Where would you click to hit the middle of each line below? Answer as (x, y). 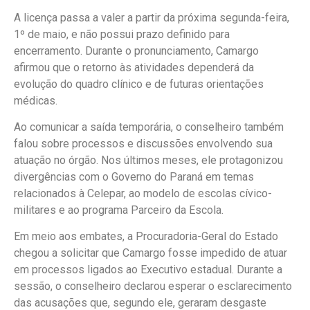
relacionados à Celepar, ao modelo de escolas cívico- (143, 194)
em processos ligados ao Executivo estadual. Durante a (148, 270)
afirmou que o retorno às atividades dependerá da (134, 67)
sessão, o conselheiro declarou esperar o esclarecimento (153, 286)
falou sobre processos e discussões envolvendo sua (143, 144)
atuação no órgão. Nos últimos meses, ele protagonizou (148, 161)
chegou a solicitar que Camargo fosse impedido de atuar (151, 253)
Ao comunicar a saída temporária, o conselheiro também (149, 127)
